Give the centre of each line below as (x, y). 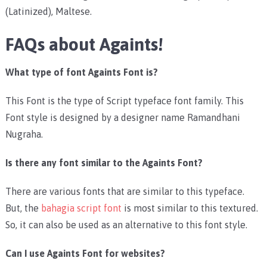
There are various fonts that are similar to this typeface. (125, 191)
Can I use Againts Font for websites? (85, 253)
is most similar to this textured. (190, 208)
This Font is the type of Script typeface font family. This (124, 100)
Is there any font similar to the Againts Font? (104, 162)
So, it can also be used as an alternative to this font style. (126, 224)
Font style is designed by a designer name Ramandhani (122, 117)
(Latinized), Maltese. (48, 11)
